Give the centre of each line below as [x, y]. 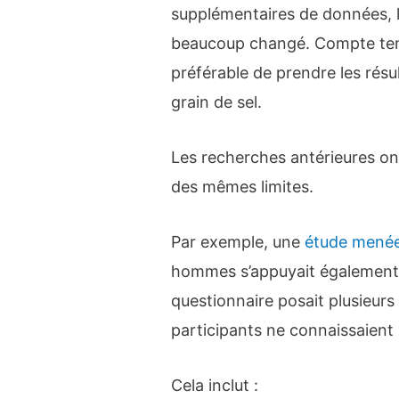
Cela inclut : [215, 385]
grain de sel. [217, 102]
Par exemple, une [238, 241]
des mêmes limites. [243, 186]
